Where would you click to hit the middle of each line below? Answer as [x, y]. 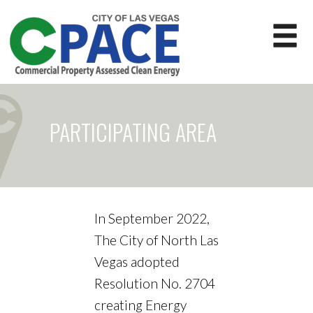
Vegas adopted [137, 262]
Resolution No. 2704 [155, 284]
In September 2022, [152, 219]
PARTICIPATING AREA [133, 132]
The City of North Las [156, 240]
